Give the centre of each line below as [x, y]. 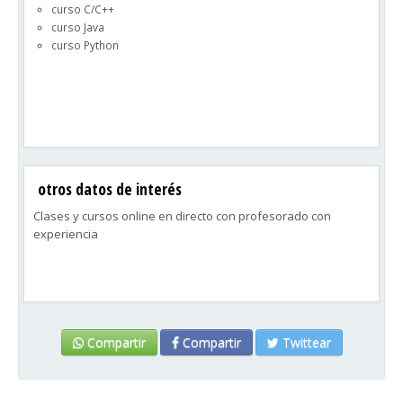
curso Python [85, 45]
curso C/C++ [83, 9]
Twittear [304, 342]
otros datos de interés [110, 189]
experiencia [66, 234]
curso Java [78, 27]
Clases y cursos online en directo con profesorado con [182, 216]
